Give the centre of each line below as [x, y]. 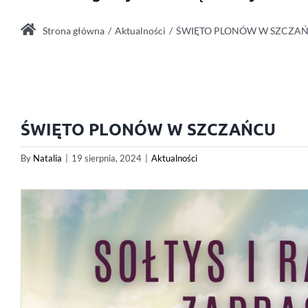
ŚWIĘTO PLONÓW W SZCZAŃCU [148, 129]
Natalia [47, 158]
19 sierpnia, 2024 [107, 158]
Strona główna [74, 30]
